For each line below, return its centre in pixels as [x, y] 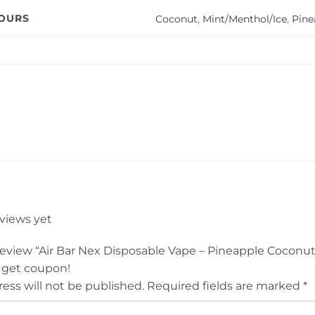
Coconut [177, 19]
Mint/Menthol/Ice [245, 19]
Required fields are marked [225, 286]
